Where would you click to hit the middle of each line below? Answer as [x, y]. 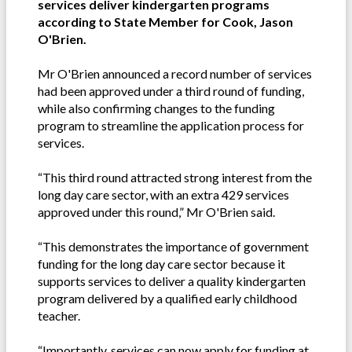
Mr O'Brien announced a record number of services [175, 74]
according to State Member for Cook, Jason [165, 22]
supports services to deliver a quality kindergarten [172, 281]
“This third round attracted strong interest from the [175, 178]
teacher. [59, 316]
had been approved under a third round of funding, [171, 91]
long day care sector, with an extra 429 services [163, 195]
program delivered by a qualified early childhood [167, 299]
